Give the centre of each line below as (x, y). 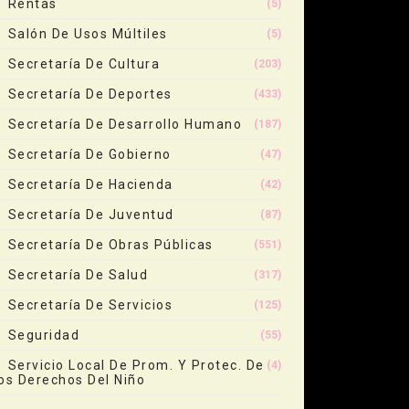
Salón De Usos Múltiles (88, 34)
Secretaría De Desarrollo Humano (125, 125)
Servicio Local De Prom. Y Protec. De (136, 366)
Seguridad (44, 336)
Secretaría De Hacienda (90, 185)
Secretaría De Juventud (91, 215)
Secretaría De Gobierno (89, 155)
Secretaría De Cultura (84, 64)
